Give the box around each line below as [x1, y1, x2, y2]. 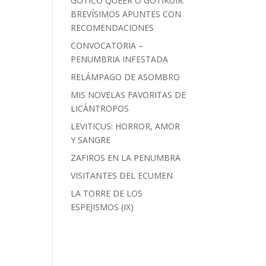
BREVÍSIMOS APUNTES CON [71, 8, 182, 20]
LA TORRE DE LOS [71, 188, 143, 199]
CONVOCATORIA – [71, 40, 144, 51]
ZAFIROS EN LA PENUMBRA [71, 152, 181, 163]
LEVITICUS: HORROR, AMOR [71, 121, 180, 132]
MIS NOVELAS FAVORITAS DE [71, 89, 186, 100]
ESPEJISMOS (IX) [71, 201, 134, 213]
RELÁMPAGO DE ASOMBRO [71, 71, 180, 83]
